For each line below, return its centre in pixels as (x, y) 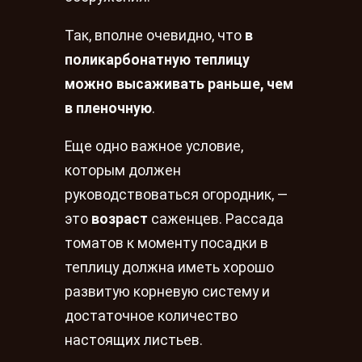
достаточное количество (151, 316)
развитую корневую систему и (167, 292)
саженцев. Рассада (216, 219)
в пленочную (108, 108)
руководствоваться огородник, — (176, 195)
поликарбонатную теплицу (157, 59)
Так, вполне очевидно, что (155, 35)
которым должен (123, 171)
